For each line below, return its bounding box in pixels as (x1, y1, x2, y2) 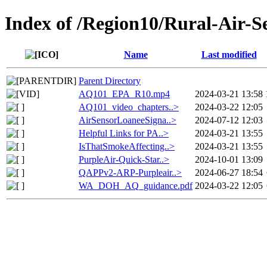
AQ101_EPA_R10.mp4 (79, 88, 170, 99)
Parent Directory (79, 75, 141, 86)
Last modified (201, 49, 257, 60)
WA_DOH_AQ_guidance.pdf (79, 180, 193, 191)
